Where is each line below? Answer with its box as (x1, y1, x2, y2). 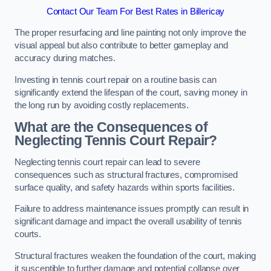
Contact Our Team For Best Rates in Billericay (46, 6, 225, 16)
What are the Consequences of (15, 119, 207, 135)
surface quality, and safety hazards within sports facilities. (15, 182, 235, 192)
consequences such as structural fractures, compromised (15, 169, 238, 180)
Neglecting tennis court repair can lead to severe (15, 157, 200, 167)
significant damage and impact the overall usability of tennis (15, 217, 243, 227)
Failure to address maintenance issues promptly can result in (15, 204, 249, 214)
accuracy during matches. (15, 53, 116, 64)
